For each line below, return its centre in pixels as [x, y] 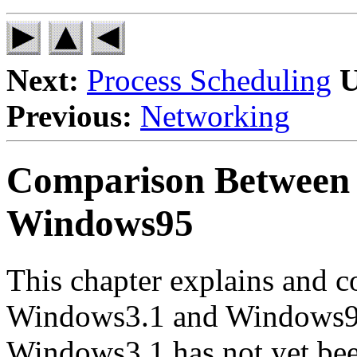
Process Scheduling [209, 80]
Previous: [69, 116]
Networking [215, 116]
